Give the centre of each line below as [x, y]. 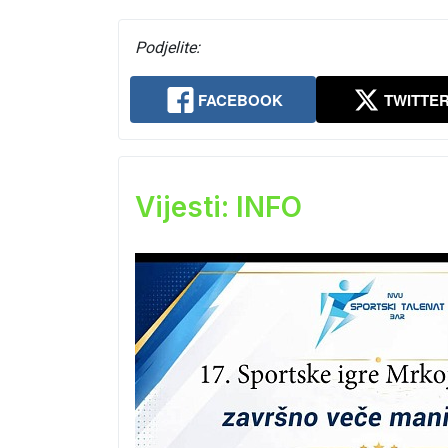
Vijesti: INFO [218, 207]
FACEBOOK [240, 100]
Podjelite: [167, 48]
